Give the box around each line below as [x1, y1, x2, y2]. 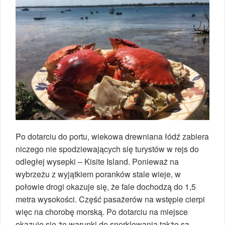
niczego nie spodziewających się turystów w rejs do [16, 143, 199, 155]
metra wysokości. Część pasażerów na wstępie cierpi [16, 193, 205, 205]
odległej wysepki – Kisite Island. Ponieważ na [16, 156, 179, 168]
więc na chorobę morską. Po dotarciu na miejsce [16, 206, 188, 218]
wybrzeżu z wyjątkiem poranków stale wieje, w [16, 168, 181, 180]
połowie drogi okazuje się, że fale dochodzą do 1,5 [16, 181, 196, 193]
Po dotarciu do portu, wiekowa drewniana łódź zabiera [16, 131, 209, 143]
